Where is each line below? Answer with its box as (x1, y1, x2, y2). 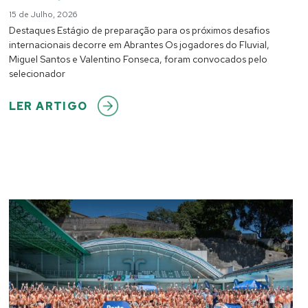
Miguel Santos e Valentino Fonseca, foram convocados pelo (8, 53, 267, 66)
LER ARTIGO (8, 99, 88, 114)
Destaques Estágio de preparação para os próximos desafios (8, 24, 269, 37)
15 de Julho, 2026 (8, 9, 77, 21)
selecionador (8, 67, 65, 80)
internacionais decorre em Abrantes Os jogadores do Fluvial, (8, 38, 269, 52)
